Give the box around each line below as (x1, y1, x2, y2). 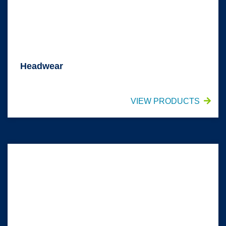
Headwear (20, 61, 63, 72)
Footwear (7, 145, 41, 154)
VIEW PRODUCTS (131, 97, 200, 106)
